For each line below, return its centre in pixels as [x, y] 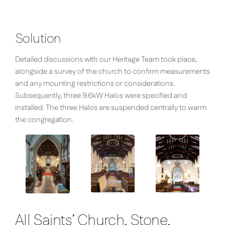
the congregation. [44, 120]
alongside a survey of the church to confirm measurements [113, 72]
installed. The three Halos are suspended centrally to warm [111, 108]
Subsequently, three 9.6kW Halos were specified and [101, 96]
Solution [38, 39]
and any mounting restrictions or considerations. [95, 84]
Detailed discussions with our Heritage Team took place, [106, 60]
